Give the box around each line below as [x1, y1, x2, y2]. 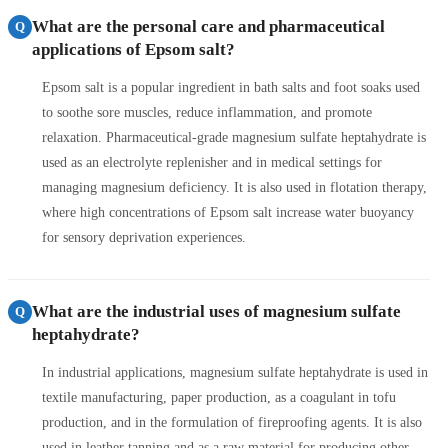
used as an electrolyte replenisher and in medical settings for [42, 154, 382, 170]
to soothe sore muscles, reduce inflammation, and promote [42, 104, 372, 120]
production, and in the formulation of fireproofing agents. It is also [42, 414, 422, 430]
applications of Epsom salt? [32, 39, 235, 59]
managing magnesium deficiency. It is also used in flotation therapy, [42, 179, 427, 195]
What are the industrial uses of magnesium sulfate [32, 301, 401, 321]
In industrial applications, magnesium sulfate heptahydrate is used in [42, 364, 428, 380]
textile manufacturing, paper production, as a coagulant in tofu [42, 389, 396, 405]
